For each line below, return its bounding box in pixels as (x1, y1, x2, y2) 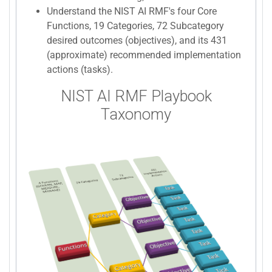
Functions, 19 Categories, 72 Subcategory (47, 19, 224, 32)
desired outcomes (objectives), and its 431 (47, 34, 227, 46)
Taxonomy (101, 104, 171, 123)
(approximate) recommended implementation (47, 49, 241, 61)
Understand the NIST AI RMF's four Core (47, 5, 217, 17)
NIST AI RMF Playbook (60, 86, 212, 105)
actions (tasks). (47, 63, 113, 75)
